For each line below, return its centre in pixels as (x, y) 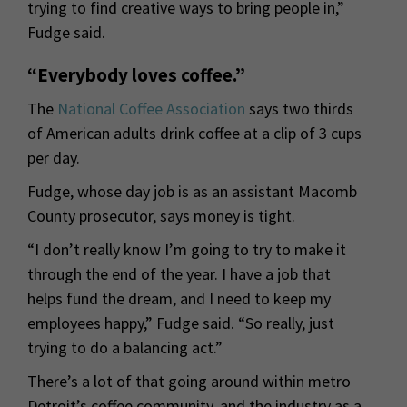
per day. (54, 158)
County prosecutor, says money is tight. (161, 216)
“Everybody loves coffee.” (136, 75)
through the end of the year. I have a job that (179, 274)
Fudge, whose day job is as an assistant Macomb (192, 192)
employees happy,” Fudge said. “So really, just (181, 323)
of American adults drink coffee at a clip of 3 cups (194, 134)
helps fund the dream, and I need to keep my (179, 299)
